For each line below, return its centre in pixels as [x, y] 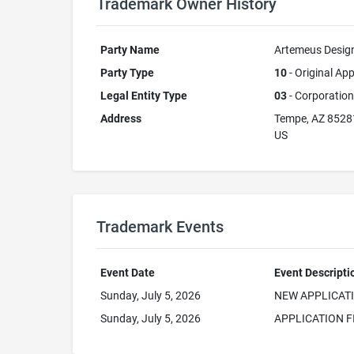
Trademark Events [160, 227]
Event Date [127, 273]
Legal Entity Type [143, 96]
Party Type [127, 73]
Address [121, 119]
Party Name [130, 50]
